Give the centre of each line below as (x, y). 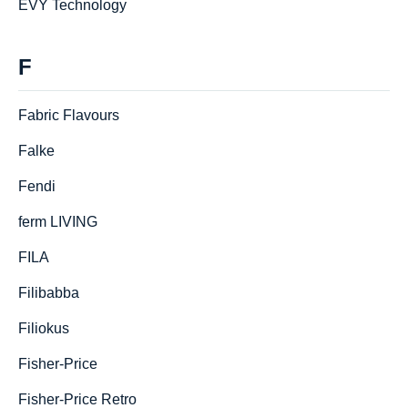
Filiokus (44, 328)
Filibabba (49, 293)
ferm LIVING (58, 222)
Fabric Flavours (69, 115)
